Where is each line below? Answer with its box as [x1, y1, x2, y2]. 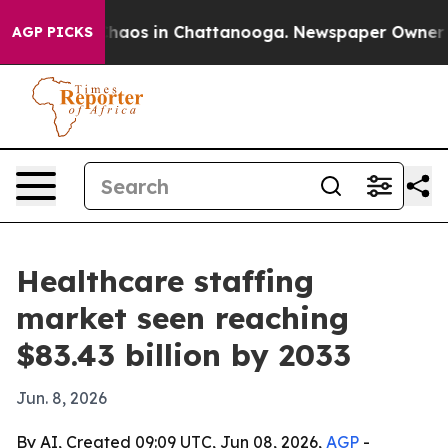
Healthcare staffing [16, 262, 314, 300]
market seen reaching [16, 299, 349, 337]
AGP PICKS [12, 23, 93, 41]
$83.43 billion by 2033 [16, 336, 351, 374]
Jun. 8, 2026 [16, 388, 107, 408]
